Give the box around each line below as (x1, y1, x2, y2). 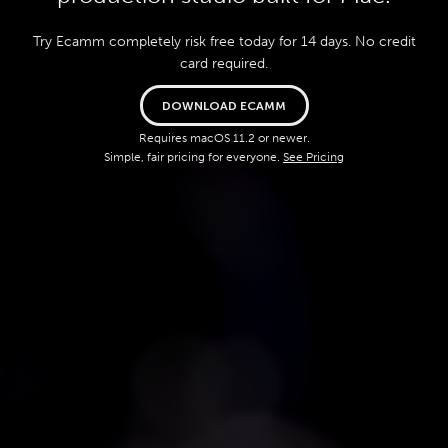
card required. (180, 55, 268, 73)
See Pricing (283, 150, 344, 165)
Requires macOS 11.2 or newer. (138, 131, 310, 146)
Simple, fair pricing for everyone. (104, 150, 283, 165)
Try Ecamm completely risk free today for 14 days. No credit (32, 33, 416, 51)
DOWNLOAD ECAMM (162, 98, 286, 113)
